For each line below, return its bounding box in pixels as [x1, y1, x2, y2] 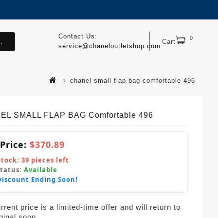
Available [24, 165, 57, 174]
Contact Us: [58, 33, 97, 40]
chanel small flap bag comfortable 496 [70, 76, 195, 84]
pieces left [29, 155, 69, 164]
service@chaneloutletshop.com [58, 42, 161, 50]
